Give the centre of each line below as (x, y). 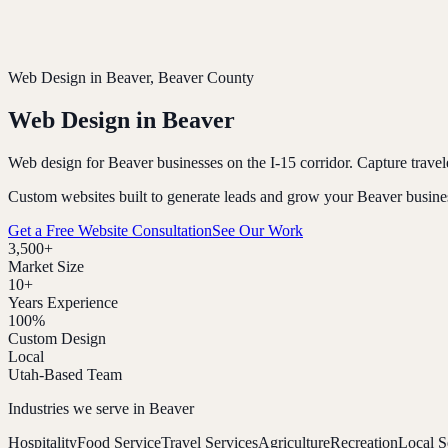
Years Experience (63, 302)
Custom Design (57, 338)
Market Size (46, 266)
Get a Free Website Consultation (110, 230)
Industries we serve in (78, 408)
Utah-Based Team (65, 374)
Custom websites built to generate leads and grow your (182, 196)
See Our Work (257, 230)
